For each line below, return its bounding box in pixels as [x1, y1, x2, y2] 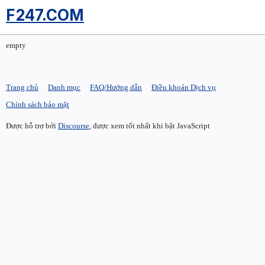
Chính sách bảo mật [6, 100, 69, 109]
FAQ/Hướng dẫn [90, 83, 142, 92]
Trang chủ [6, 83, 38, 92]
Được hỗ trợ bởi [6, 121, 58, 130]
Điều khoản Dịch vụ [151, 83, 216, 92]
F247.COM [6, 6, 84, 24]
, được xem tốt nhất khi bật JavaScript [89, 121, 210, 130]
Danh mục [48, 83, 80, 92]
